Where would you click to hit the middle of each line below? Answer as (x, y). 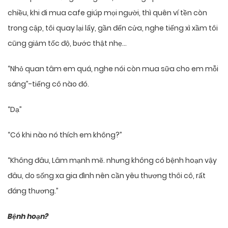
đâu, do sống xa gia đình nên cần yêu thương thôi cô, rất (107, 176)
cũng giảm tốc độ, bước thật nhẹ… (67, 44)
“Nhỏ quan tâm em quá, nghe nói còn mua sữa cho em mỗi (113, 69)
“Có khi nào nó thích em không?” (65, 135)
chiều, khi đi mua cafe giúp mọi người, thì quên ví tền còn (107, 13)
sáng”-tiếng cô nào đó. (48, 84)
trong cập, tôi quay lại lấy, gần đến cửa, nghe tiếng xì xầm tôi (113, 28)
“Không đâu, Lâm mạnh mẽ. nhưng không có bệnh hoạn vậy (112, 161)
